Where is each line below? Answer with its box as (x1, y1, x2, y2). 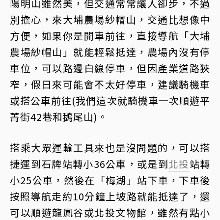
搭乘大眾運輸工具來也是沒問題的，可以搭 (10, 140, 210, 155)
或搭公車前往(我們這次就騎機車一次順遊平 (10, 93, 210, 108)
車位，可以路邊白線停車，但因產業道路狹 (10, 60, 210, 75)
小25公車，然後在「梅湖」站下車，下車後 (10, 172, 210, 187)
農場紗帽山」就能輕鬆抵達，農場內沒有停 (10, 44, 210, 59)
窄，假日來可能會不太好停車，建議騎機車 (10, 77, 210, 91)
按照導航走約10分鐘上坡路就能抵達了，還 (10, 189, 210, 203)
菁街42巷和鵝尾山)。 (10, 109, 108, 124)
